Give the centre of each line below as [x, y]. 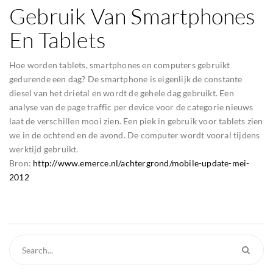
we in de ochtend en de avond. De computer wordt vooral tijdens [135, 135]
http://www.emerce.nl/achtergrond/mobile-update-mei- [141, 163]
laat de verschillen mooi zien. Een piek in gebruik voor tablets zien [136, 121]
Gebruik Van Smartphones [132, 16]
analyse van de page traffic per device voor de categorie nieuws [131, 107]
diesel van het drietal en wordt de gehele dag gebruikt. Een [122, 93]
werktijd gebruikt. [44, 149]
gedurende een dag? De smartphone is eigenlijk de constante [126, 79]
